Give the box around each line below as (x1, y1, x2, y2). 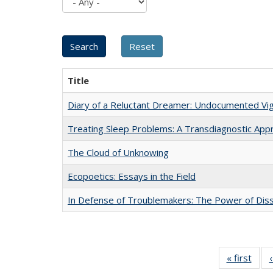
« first (226, 251, 252, 264)
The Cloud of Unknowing (68, 146, 169, 158)
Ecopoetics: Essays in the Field (68, 169, 196, 182)
